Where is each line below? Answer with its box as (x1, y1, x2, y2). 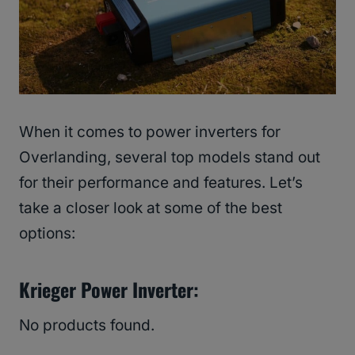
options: (19, 224, 75, 243)
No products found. (19, 316, 155, 335)
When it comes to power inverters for (19, 123, 281, 142)
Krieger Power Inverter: (19, 275, 199, 304)
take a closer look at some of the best (19, 199, 282, 218)
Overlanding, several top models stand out (19, 148, 320, 167)
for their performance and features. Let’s (19, 174, 303, 193)
